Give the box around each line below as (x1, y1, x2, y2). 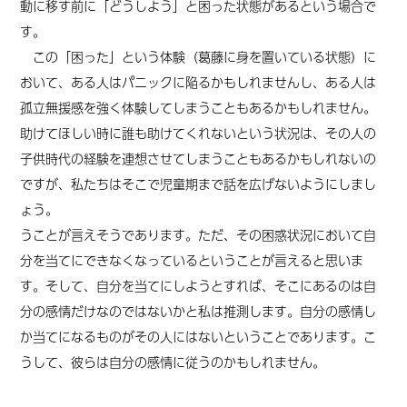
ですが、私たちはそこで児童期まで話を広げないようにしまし (20, 174, 377, 194)
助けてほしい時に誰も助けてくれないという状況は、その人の (20, 123, 377, 143)
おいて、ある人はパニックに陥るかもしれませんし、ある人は (20, 72, 377, 92)
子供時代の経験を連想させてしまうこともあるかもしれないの (20, 148, 377, 168)
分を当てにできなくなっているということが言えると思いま (20, 250, 364, 270)
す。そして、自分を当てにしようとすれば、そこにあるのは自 (20, 275, 377, 295)
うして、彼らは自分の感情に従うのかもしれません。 (20, 352, 326, 372)
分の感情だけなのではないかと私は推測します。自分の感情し (20, 301, 377, 321)
